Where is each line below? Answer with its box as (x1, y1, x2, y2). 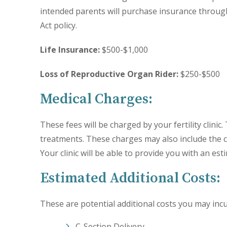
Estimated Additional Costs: (40, 169, 221, 187)
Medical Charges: (40, 90, 153, 108)
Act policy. (40, 20, 78, 31)
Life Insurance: (40, 44, 100, 55)
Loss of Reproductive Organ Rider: (40, 68, 179, 80)
